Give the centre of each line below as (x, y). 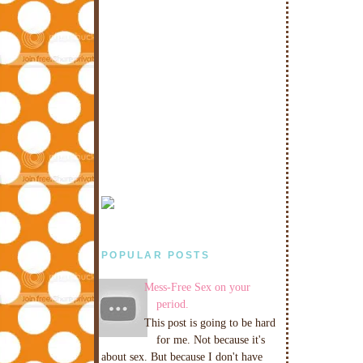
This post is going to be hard (209, 323)
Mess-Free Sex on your (197, 286)
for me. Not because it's (210, 340)
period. (172, 303)
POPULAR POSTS (156, 256)
